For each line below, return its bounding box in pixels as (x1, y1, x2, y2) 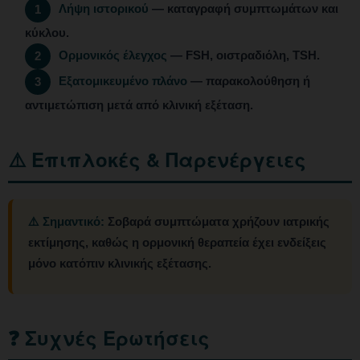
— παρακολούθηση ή (187, 74, 310, 88)
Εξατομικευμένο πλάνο (59, 74, 187, 88)
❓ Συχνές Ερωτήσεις (8, 324, 210, 352)
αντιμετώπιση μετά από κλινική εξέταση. (25, 98, 253, 112)
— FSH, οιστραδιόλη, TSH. (167, 48, 320, 63)
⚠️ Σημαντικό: (28, 215, 104, 229)
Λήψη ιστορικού (59, 2, 149, 16)
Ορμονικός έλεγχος (59, 48, 167, 63)
